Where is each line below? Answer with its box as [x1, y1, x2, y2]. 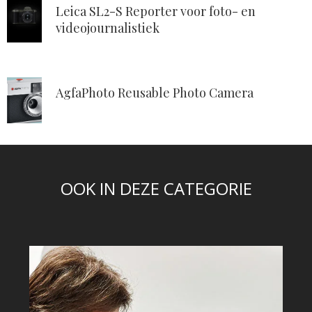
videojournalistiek [56, 19, 159, 37]
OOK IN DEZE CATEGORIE [60, 177, 252, 201]
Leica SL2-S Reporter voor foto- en [56, 3, 256, 20]
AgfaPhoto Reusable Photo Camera [56, 84, 253, 101]
